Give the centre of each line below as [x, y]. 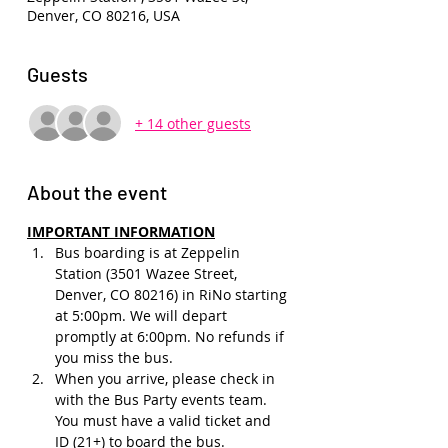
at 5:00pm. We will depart [143, 315]
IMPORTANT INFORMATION [121, 231]
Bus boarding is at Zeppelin [149, 252]
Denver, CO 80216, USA [103, 15]
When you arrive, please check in [167, 378]
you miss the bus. [114, 357]
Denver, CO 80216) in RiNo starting [173, 294]
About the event [97, 192]
